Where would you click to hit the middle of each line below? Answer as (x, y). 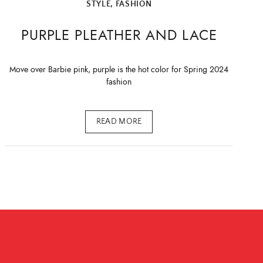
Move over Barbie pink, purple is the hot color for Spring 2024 (119, 69)
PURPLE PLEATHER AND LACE (119, 36)
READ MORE (119, 122)
